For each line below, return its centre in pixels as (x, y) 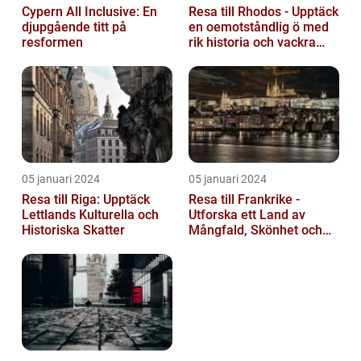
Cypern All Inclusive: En (89, 12)
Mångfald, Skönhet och (255, 230)
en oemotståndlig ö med (259, 27)
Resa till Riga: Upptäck (86, 200)
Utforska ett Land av (247, 215)
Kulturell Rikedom (240, 246)
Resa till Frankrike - (244, 200)
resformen (52, 43)
